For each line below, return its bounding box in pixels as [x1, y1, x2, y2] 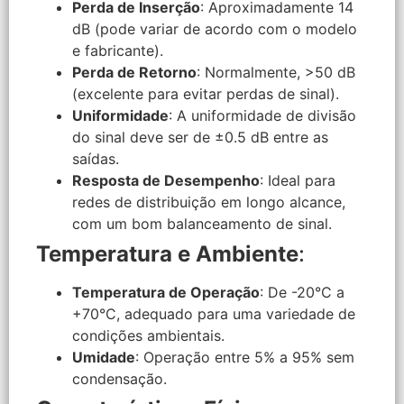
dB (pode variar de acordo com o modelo [72, 19, 357, 38]
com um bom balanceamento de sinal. [72, 214, 332, 233]
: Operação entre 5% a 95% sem [135, 347, 354, 366]
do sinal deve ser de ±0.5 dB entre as [72, 127, 328, 146]
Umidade [72, 347, 135, 366]
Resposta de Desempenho [72, 170, 260, 189]
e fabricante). [72, 41, 163, 60]
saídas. [72, 149, 119, 168]
